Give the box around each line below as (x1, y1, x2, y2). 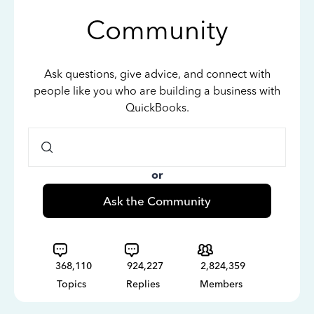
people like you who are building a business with (34, 84, 280, 97)
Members (200, 278, 243, 290)
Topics (57, 278, 86, 290)
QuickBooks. (125, 101, 189, 114)
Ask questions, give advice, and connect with (43, 67, 271, 81)
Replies (126, 278, 160, 290)
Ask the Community (102, 193, 211, 208)
